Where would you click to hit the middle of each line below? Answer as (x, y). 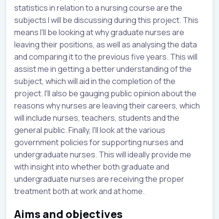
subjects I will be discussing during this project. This (106, 20)
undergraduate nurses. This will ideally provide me (103, 154)
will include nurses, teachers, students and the (97, 118)
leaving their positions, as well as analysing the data (106, 44)
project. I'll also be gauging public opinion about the (105, 93)
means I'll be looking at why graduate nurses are (99, 32)
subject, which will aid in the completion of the (95, 81)
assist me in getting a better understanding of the (103, 69)
